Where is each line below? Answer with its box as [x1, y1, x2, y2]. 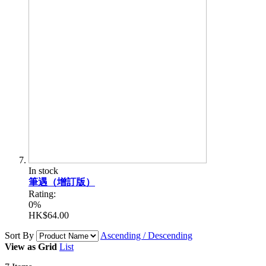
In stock [28, 165, 58, 176]
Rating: [28, 188, 56, 199]
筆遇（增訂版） [28, 176, 95, 187]
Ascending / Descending [100, 230, 192, 240]
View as [5, 241, 36, 252]
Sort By [5, 230, 34, 240]
